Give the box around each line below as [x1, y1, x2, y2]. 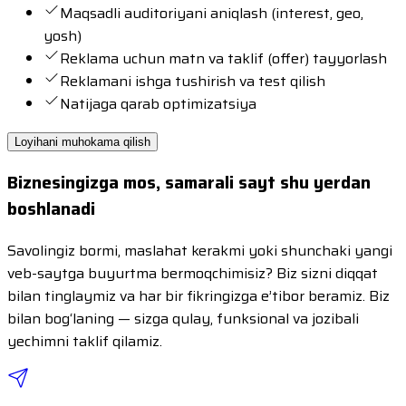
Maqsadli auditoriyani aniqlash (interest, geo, [60, 2, 363, 25]
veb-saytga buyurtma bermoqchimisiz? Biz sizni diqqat [7, 261, 378, 285]
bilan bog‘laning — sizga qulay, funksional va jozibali [7, 306, 359, 330]
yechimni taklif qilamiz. [7, 329, 162, 353]
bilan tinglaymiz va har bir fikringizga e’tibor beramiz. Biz [7, 284, 390, 307]
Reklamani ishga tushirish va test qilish [60, 70, 325, 93]
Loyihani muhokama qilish [14, 135, 150, 150]
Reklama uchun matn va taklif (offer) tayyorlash [60, 47, 387, 71]
